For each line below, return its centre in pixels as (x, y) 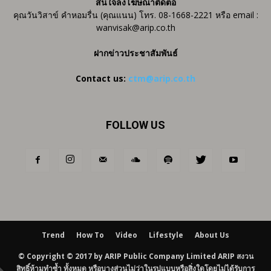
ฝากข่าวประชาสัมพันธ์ (135, 53)
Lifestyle (166, 235)
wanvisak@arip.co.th (135, 28)
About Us (212, 235)
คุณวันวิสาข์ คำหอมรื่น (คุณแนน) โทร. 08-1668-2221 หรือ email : (135, 15)
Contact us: (102, 79)
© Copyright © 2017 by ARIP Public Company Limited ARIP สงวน (135, 256)
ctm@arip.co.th (162, 79)
